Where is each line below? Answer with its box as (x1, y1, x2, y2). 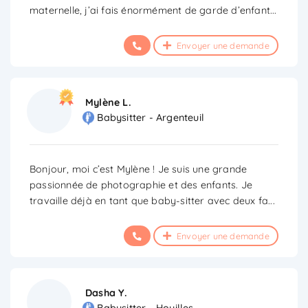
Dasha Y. (85, 286, 128, 299)
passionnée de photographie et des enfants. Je (30, 178, 253, 191)
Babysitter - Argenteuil (97, 111, 204, 124)
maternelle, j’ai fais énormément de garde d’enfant (30, 3, 271, 16)
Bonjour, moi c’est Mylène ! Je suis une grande (30, 162, 247, 175)
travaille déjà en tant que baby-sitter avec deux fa (30, 194, 269, 207)
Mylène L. (85, 96, 131, 109)
